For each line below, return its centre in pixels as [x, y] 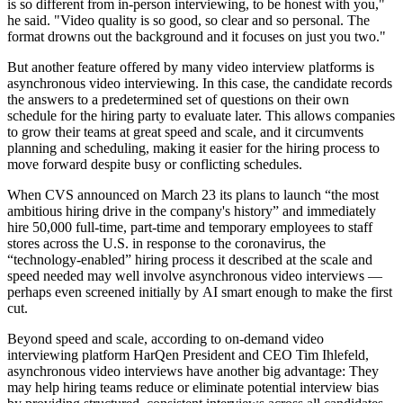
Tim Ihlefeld [331, 354]
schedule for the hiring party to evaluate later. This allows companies [201, 115]
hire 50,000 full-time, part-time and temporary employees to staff [190, 227]
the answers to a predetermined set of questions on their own [178, 99]
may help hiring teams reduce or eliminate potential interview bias [193, 387]
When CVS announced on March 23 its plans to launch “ [169, 194]
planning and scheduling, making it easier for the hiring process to [193, 148]
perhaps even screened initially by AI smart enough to [161, 291]
